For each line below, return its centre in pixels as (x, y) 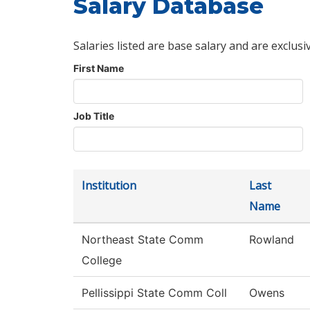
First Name (99, 69)
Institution (109, 186)
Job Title (94, 116)
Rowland (272, 240)
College (102, 261)
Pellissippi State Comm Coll (154, 293)
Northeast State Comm (143, 240)
